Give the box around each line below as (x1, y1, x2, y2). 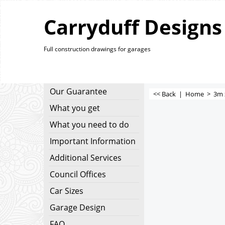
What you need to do (50, 119, 129, 130)
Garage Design (50, 202, 105, 213)
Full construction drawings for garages (44, 45, 151, 53)
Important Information (50, 136, 136, 147)
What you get (50, 102, 100, 114)
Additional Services (50, 152, 122, 163)
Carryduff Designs (44, 13, 222, 41)
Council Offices (50, 169, 106, 180)
